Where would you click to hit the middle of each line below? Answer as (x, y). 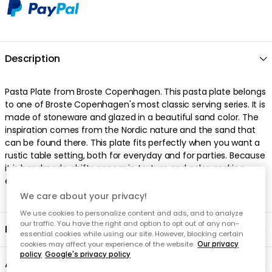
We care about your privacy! (84, 196)
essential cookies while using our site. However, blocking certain (132, 234)
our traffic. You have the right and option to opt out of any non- (130, 224)
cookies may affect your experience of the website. (107, 244)
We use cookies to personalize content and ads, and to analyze (132, 213)
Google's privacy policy (88, 255)
